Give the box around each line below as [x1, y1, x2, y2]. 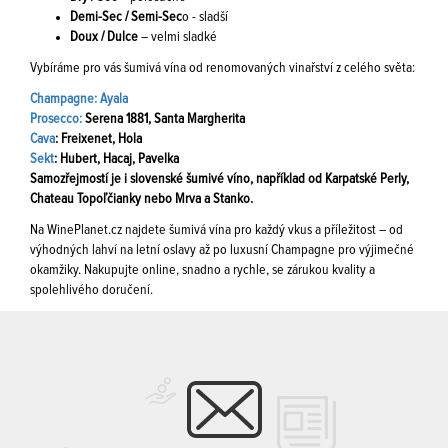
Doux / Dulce [70, 30, 141, 44]
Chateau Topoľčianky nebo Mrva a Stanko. [30, 192, 253, 206]
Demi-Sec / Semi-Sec [70, 10, 182, 24]
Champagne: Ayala [30, 92, 128, 106]
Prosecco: [30, 112, 82, 126]
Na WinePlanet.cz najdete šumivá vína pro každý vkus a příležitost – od [30, 223, 403, 237]
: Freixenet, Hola [55, 132, 142, 146]
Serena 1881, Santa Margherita [82, 112, 245, 126]
